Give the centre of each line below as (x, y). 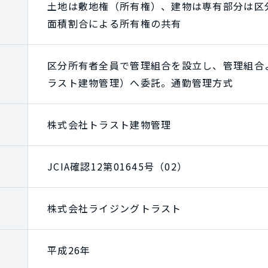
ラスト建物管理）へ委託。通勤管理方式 (141, 82)
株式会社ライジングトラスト (115, 208)
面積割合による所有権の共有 (115, 23)
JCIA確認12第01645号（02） (118, 166)
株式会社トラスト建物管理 (109, 124)
